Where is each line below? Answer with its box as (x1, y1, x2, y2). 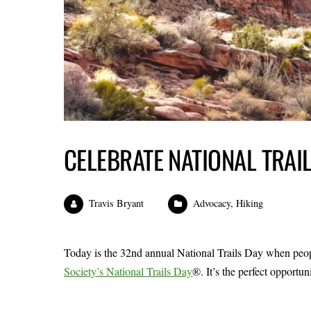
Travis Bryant (88, 196, 144, 210)
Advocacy (193, 196, 231, 210)
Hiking (236, 196, 264, 210)
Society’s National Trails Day (64, 263, 192, 278)
